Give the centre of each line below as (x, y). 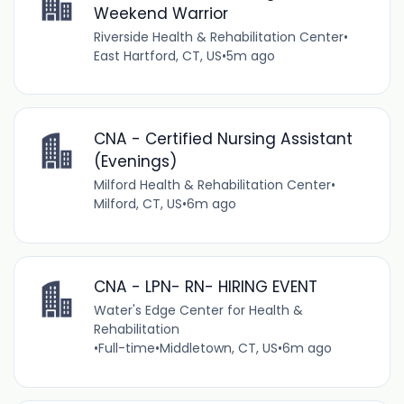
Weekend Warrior (161, 13)
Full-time (126, 349)
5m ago (250, 55)
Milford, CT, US (138, 204)
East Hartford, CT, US (157, 55)
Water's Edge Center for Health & (198, 311)
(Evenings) (135, 162)
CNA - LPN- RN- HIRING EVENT (205, 287)
